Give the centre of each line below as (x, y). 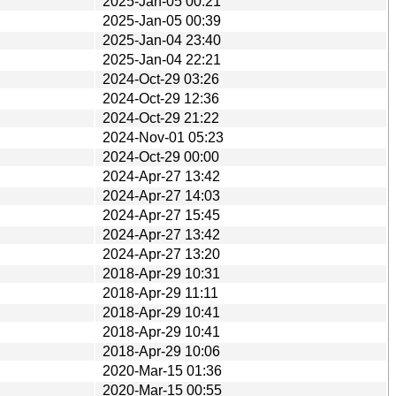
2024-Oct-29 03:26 (161, 79)
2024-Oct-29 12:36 (161, 98)
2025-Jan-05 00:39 (162, 20)
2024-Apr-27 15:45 (161, 215)
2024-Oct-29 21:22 (161, 118)
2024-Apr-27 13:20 (161, 254)
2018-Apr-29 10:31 (161, 273)
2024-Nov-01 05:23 (163, 137)
